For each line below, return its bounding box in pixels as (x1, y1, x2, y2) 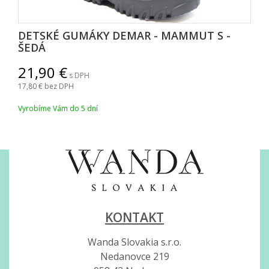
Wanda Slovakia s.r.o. (88, 235, 181, 249)
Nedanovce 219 (100, 250, 169, 263)
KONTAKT (105, 209, 164, 226)
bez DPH (44, 81, 74, 91)
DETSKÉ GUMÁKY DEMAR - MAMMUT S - (18, 28, 231, 43)
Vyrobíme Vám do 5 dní (18, 103, 98, 113)
